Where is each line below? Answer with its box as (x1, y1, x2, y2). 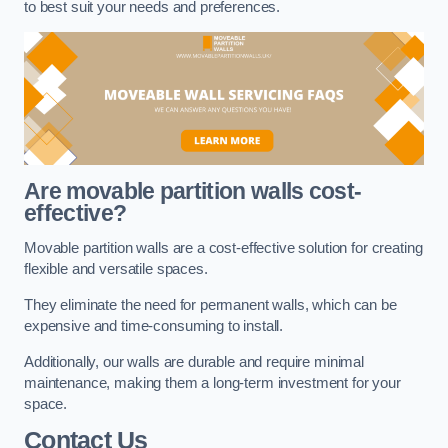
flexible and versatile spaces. (24, 261, 212, 278)
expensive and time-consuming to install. (24, 318, 288, 334)
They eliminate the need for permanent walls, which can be (24, 297, 397, 313)
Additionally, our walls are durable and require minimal (24, 353, 365, 370)
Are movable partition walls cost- (24, 177, 362, 204)
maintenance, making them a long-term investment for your (24, 374, 401, 391)
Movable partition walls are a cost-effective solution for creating (24, 240, 423, 257)
